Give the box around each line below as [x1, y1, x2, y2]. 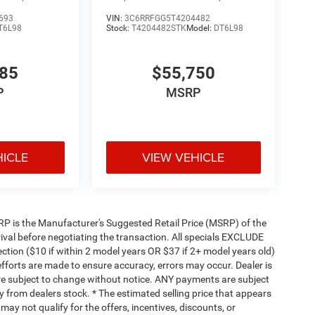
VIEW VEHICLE [142, 148, 225, 166]
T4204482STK [131, 22, 186, 33]
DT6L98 [213, 22, 243, 33]
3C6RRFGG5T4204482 [124, 13, 210, 23]
